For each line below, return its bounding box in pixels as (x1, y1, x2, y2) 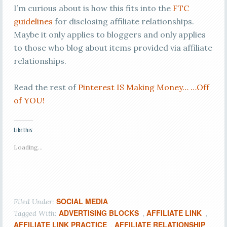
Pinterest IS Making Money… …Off (78, 82, 209, 92)
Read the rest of (13, 82, 78, 92)
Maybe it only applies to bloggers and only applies (13, 29, 206, 40)
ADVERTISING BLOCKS (58, 208, 139, 218)
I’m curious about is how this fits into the (13, 3, 173, 13)
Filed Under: (13, 197, 56, 206)
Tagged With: (13, 209, 59, 218)
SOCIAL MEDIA (56, 196, 108, 206)
